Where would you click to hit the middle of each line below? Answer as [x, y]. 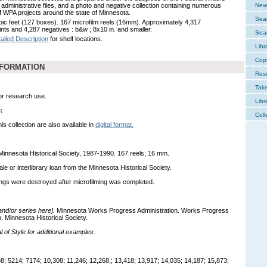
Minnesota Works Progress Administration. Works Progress [143, 210]
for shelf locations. [75, 38]
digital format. [114, 124]
